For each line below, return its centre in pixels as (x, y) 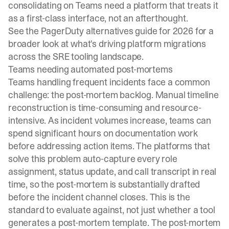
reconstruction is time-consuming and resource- (105, 108)
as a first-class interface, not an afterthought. (98, 18)
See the (25, 31)
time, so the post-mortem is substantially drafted (104, 184)
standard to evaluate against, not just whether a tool (112, 210)
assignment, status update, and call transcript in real (112, 171)
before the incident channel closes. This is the (99, 197)
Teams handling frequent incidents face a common (109, 82)
